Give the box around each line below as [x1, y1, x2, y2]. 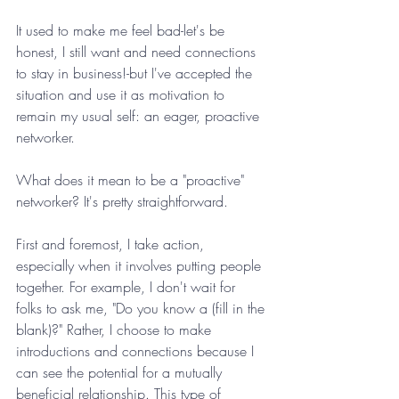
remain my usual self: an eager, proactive [16, 106, 264, 126]
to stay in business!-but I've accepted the [16, 63, 256, 84]
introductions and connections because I [16, 341, 258, 362]
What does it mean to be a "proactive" [16, 170, 248, 191]
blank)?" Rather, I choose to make [16, 320, 216, 340]
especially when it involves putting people [16, 256, 265, 276]
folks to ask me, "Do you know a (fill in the [16, 298, 269, 319]
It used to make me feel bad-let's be [16, 20, 229, 41]
